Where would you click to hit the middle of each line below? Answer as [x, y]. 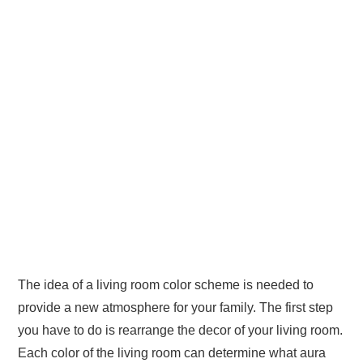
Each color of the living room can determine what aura [172, 353]
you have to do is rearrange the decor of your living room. [181, 330]
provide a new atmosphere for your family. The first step [176, 307]
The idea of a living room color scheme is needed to [166, 285]
